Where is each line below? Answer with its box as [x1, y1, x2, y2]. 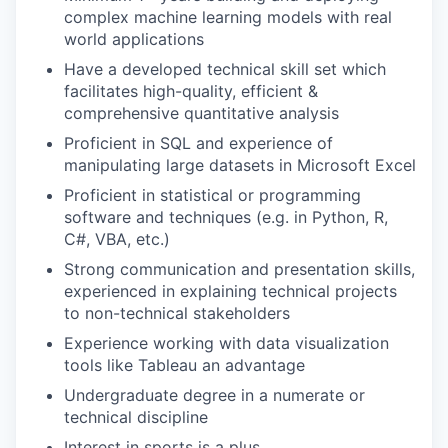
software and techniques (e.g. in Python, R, [64, 207, 388, 227]
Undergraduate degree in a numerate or [64, 385, 365, 405]
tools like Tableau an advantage [64, 355, 305, 375]
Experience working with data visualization [64, 333, 389, 353]
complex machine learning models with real [64, 7, 392, 27]
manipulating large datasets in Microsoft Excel [64, 155, 416, 175]
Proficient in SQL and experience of [64, 133, 333, 153]
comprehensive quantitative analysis [64, 103, 339, 123]
